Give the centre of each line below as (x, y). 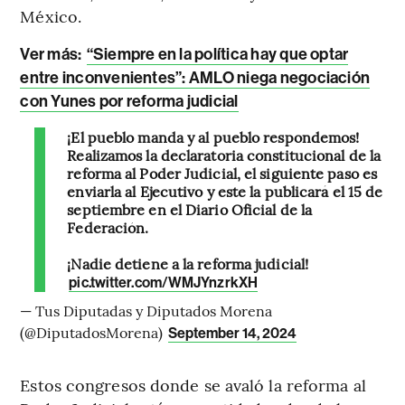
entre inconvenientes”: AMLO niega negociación (195, 77)
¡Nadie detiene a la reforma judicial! (188, 263)
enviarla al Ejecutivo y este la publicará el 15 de (225, 190)
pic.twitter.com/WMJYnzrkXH (163, 282)
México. (51, 15)
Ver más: (52, 54)
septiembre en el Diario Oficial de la (190, 208)
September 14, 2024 (233, 333)
